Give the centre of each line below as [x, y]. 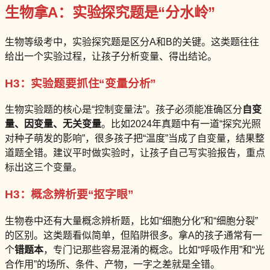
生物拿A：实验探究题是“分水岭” [110, 12]
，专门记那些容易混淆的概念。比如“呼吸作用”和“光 [154, 250]
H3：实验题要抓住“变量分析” [81, 83]
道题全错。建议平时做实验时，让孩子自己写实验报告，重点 [135, 153]
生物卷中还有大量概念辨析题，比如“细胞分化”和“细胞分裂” [131, 221]
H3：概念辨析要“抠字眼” [69, 194]
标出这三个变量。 [43, 168]
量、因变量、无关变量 [53, 124]
